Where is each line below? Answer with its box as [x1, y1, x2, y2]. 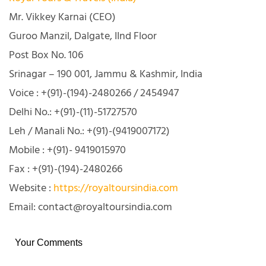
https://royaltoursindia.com [53, 179, 178, 197]
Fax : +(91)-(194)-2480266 [9, 160, 122, 178]
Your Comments [15, 237, 83, 248]
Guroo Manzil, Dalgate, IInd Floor [9, 27, 157, 45]
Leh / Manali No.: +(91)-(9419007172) [9, 122, 170, 140]
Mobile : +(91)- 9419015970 [9, 141, 126, 159]
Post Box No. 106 [9, 46, 83, 64]
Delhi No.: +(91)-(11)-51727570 [9, 103, 137, 121]
